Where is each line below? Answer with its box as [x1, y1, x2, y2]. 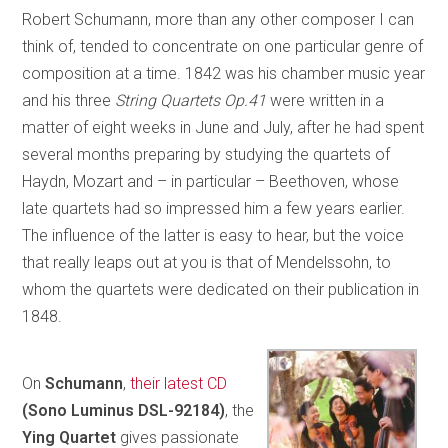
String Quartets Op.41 [115, 90, 267, 110]
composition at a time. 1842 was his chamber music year [22, 63, 426, 83]
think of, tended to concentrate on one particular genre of [22, 36, 424, 56]
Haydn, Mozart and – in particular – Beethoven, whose [22, 171, 400, 191]
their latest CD [130, 373, 228, 393]
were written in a [266, 90, 385, 110]
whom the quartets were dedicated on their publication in [22, 279, 420, 299]
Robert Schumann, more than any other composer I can [22, 9, 415, 29]
